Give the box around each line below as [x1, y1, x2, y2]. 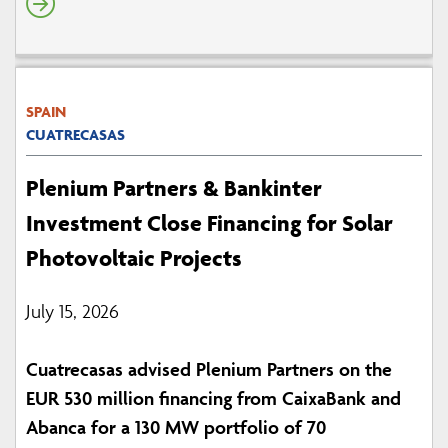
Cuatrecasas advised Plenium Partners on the [26, 357, 392, 382]
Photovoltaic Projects [26, 244, 242, 273]
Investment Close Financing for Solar [26, 209, 393, 238]
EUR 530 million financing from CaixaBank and [26, 386, 401, 411]
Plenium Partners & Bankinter [26, 174, 322, 203]
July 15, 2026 [26, 299, 119, 324]
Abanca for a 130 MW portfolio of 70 [26, 415, 326, 440]
